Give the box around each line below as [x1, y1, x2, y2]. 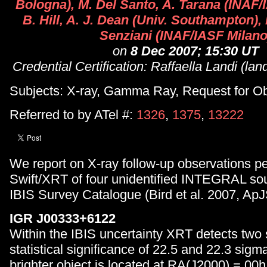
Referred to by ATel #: [10, 107, 136, 123]
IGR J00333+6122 [10, 211, 116, 226]
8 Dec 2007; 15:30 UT [130, 44, 259, 59]
